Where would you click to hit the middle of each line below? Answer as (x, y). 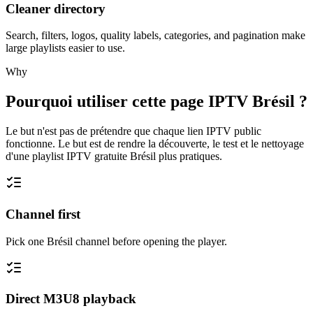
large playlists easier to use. (65, 48)
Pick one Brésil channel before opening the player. (116, 241)
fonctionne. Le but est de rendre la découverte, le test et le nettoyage (155, 144)
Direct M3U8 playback (71, 299)
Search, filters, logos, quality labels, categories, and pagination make (155, 36)
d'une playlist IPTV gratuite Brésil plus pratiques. (114, 156)
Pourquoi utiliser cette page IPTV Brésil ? (156, 102)
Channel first (43, 214)
